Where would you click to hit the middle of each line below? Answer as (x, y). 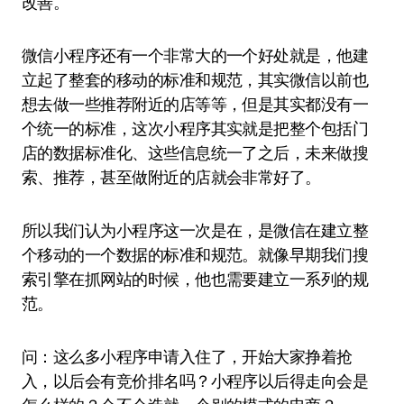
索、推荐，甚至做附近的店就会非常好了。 (171, 177)
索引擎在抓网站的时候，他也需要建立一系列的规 (195, 279)
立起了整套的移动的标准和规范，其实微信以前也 (195, 80)
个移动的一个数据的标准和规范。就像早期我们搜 (195, 255)
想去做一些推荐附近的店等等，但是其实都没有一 (195, 104)
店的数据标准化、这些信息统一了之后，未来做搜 (195, 153)
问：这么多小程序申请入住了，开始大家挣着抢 (187, 357)
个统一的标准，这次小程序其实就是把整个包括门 (195, 129)
